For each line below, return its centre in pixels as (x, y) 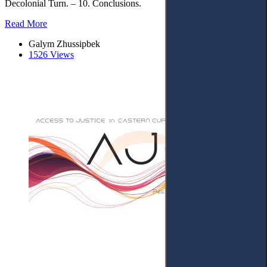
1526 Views (51, 55)
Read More (26, 24)
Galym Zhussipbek (64, 44)
